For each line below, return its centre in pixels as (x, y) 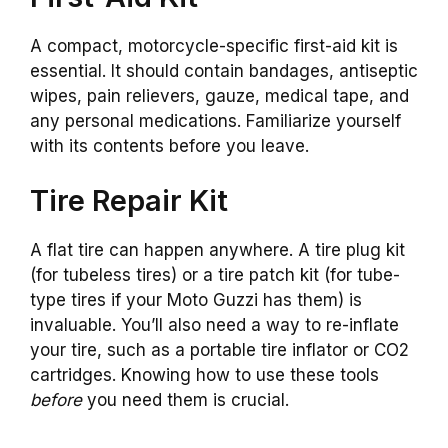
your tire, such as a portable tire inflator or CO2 (219, 350)
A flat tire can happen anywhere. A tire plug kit (217, 250)
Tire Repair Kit (129, 201)
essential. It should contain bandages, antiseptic (224, 70)
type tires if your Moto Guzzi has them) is (196, 300)
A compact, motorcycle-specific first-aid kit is (214, 45)
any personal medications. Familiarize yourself (215, 120)
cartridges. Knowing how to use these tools (204, 375)
